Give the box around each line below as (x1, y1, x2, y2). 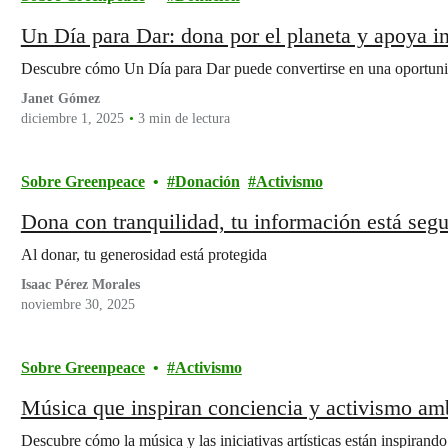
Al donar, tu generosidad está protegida (20, 246, 267, 263)
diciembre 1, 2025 (20, 111, 124, 126)
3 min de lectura (137, 111, 230, 126)
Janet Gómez (20, 91, 100, 106)
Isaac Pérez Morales (20, 277, 140, 292)
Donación (174, 173, 240, 190)
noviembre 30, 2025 (20, 297, 135, 312)
